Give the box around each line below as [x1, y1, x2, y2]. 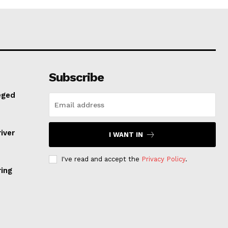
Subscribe [48, 70, 104, 85]
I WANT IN [109, 131, 144, 139]
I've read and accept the [61, 155, 141, 163]
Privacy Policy [141, 155, 185, 163]
